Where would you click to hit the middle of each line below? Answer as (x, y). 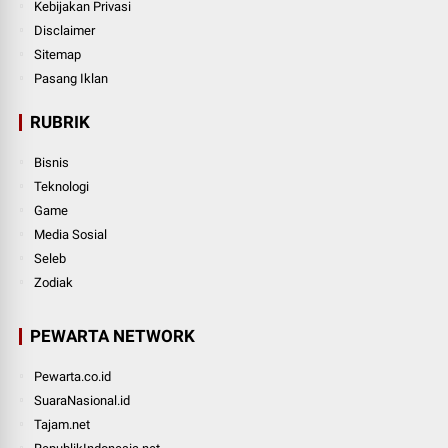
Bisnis (52, 162)
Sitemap (58, 54)
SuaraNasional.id (82, 400)
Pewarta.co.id (73, 376)
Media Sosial (71, 234)
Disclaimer (65, 30)
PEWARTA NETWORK (113, 335)
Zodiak (54, 282)
